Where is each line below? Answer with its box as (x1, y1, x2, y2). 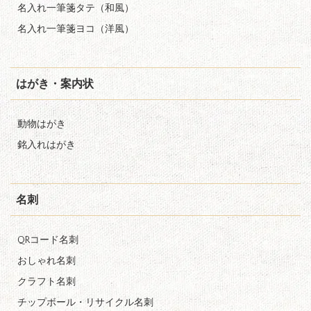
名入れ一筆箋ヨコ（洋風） (17, 24, 134, 35)
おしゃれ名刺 (17, 255, 76, 267)
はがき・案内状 (16, 78, 94, 90)
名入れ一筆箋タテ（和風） (17, 3, 134, 15)
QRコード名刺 (17, 235, 78, 246)
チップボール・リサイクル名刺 (17, 297, 153, 309)
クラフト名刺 (17, 276, 76, 288)
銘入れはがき (17, 140, 76, 151)
